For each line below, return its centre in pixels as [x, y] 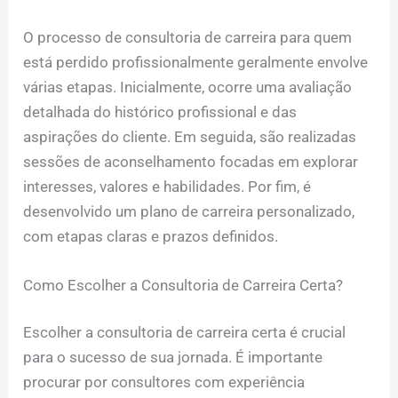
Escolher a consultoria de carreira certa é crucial [185, 333]
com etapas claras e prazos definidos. [151, 236]
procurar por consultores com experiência [164, 382]
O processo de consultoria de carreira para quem [188, 37]
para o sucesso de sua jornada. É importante [173, 358]
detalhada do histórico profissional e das [160, 111]
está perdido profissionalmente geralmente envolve [196, 62]
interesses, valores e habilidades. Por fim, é [167, 186]
